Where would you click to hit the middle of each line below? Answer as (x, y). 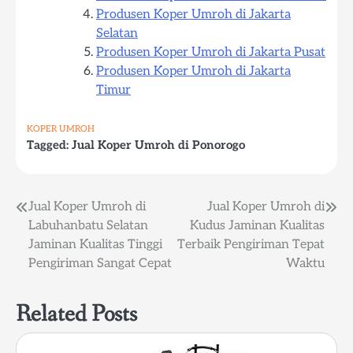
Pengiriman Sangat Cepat (100, 264)
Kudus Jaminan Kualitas (257, 226)
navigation (52, 240)
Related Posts (76, 315)
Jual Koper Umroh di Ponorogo (158, 145)
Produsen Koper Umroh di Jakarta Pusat (211, 53)
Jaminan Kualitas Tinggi (95, 245)
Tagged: (49, 145)
